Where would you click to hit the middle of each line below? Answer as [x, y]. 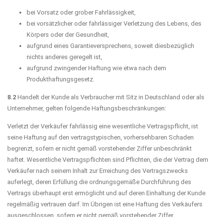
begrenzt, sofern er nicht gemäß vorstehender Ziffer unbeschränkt [100, 148]
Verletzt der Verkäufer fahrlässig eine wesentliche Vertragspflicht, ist [103, 126]
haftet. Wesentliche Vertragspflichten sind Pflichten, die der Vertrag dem [108, 159]
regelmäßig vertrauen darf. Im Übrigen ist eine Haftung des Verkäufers [105, 204]
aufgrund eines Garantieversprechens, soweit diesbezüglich [110, 46]
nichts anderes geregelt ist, [64, 57]
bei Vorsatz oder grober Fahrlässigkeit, [81, 12]
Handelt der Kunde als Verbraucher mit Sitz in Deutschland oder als [110, 97]
